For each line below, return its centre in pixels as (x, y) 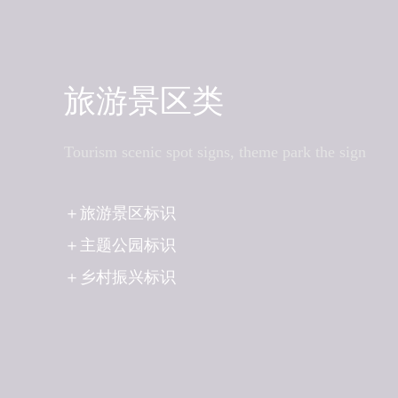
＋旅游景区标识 (120, 214)
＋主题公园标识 (120, 246)
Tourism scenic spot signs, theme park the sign (215, 152)
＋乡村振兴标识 (120, 278)
